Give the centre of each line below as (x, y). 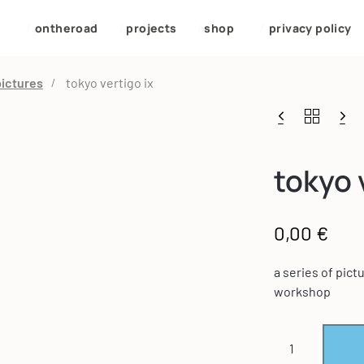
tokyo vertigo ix (110, 82)
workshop (302, 291)
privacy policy (310, 28)
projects (152, 28)
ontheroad (66, 28)
